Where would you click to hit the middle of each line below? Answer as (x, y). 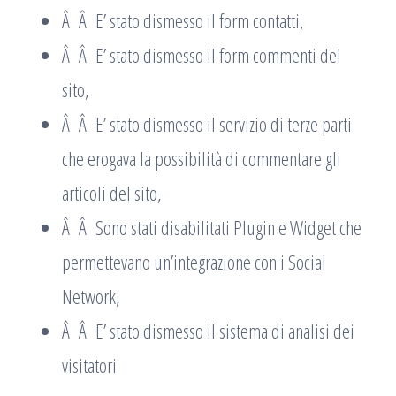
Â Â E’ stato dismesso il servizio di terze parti (207, 124)
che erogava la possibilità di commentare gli (202, 158)
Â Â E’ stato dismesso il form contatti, (183, 20)
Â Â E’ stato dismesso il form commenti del (202, 55)
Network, (91, 296)
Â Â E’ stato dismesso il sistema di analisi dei (208, 331)
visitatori (89, 365)
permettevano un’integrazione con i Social (194, 262)
